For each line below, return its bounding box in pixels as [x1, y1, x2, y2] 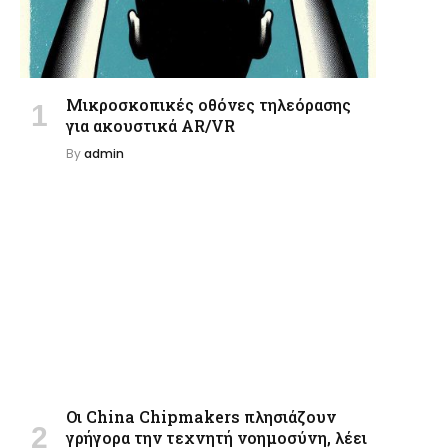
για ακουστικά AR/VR [66, 115, 235, 137]
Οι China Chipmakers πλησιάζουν [66, 405, 336, 427]
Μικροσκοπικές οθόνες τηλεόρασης [66, 94, 351, 116]
